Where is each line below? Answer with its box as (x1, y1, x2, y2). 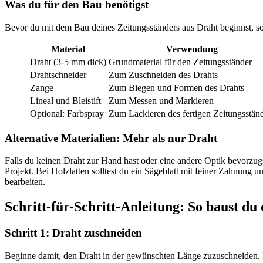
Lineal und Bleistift (30, 95, 101, 106)
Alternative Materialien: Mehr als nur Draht (5, 131, 217, 144)
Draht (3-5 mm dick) (30, 56, 106, 67)
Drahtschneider (30, 69, 86, 80)
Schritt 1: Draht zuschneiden (5, 227, 142, 240)
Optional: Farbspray (30, 108, 104, 119)
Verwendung (166, 43, 218, 54)
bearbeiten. (5, 177, 45, 187)
